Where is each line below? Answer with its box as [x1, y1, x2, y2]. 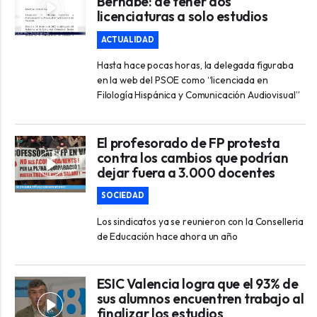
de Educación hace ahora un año [96, 229, 238, 243]
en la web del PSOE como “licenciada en [96, 74, 268, 87]
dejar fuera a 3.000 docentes [96, 163, 276, 181]
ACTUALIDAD [100, 34, 154, 45]
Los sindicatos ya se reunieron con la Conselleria [96, 214, 304, 228]
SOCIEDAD [100, 190, 144, 201]
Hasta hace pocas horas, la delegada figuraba [96, 59, 294, 72]
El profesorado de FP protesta [96, 134, 280, 151]
